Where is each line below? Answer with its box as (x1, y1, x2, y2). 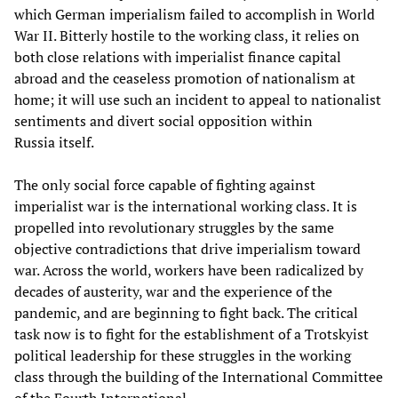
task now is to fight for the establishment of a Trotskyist (14, 324, 369, 345)
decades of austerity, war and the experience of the (14, 282, 332, 302)
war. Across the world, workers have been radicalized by (14, 260, 363, 281)
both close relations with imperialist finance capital (14, 47, 341, 68)
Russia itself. (14, 132, 94, 153)
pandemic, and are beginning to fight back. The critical (14, 303, 358, 323)
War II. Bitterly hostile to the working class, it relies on (14, 26, 360, 46)
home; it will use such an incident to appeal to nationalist (14, 90, 381, 110)
